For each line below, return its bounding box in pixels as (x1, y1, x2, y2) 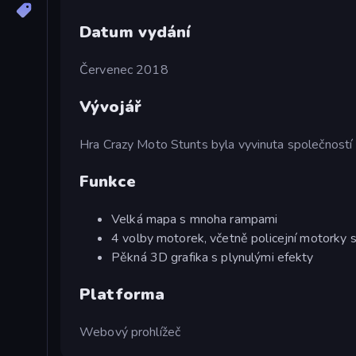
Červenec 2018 (79, 60, 168, 79)
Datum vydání (79, 21, 192, 43)
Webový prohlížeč (79, 323, 181, 341)
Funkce (79, 170, 136, 192)
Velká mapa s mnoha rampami (111, 210, 278, 228)
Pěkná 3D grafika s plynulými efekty (111, 248, 314, 266)
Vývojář (79, 95, 141, 118)
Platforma (79, 283, 165, 305)
